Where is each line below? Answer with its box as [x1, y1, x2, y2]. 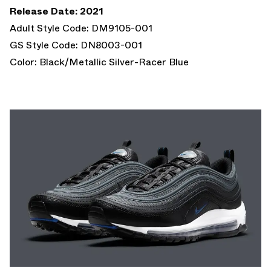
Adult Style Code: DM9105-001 [10, 21, 152, 35]
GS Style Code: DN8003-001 [10, 38, 142, 52]
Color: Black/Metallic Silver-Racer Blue [10, 54, 189, 69]
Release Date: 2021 [10, 4, 103, 18]
